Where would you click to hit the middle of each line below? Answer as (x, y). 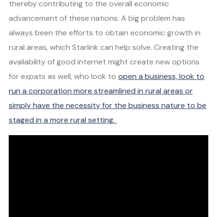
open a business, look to (161, 77)
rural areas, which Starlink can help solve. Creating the (104, 47)
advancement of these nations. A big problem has (97, 18)
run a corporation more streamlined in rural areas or (101, 91)
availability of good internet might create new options (104, 62)
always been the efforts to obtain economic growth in (105, 33)
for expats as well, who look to (63, 77)
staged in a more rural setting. (63, 120)
